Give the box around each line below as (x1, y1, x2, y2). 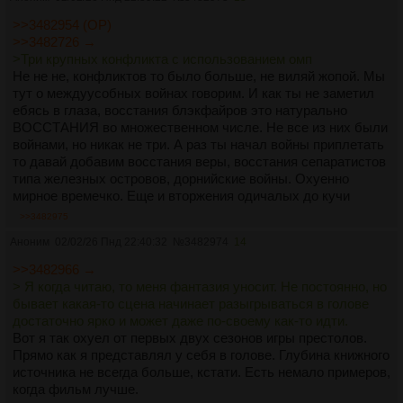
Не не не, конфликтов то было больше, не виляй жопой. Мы (13, 67, 385, 84)
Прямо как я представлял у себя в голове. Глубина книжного (13, 346, 390, 363)
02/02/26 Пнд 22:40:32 (55, 235, 167, 248)
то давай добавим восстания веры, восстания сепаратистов (13, 153, 386, 169)
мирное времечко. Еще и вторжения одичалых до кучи (13, 187, 350, 203)
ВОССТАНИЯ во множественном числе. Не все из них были (13, 119, 388, 135)
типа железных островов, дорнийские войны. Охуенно (13, 170, 349, 186)
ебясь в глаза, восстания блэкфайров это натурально (13, 102, 347, 118)
